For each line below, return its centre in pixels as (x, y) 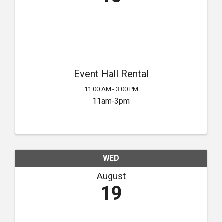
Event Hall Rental (111, 74)
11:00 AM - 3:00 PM (111, 89)
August (111, 176)
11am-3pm (111, 101)
